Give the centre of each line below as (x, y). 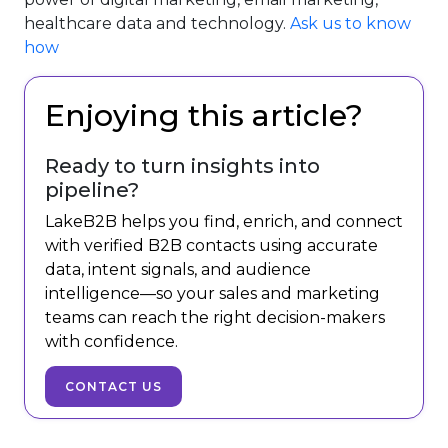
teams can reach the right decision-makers (215, 317)
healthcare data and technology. (157, 23)
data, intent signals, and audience (178, 269)
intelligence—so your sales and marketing (212, 293)
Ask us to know (350, 23)
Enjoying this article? (204, 115)
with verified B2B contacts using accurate (211, 245)
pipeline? (92, 189)
